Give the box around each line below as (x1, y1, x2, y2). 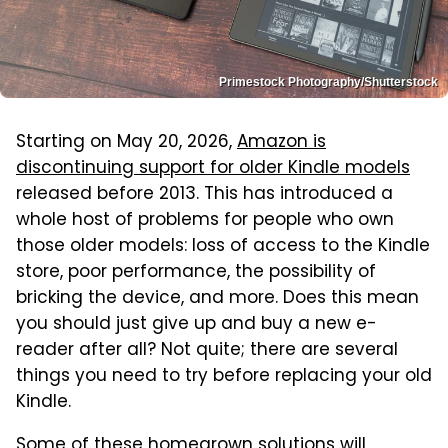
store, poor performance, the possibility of (16, 258, 376, 287)
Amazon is (237, 128, 326, 157)
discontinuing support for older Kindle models (16, 154, 410, 183)
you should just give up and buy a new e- (16, 310, 377, 339)
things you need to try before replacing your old (16, 362, 432, 391)
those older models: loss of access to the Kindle (16, 232, 430, 261)
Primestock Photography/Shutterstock (219, 74, 438, 89)
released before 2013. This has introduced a (16, 180, 393, 209)
